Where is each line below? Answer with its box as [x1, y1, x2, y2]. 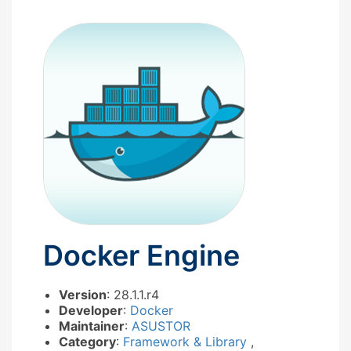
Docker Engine [43, 237, 240, 273]
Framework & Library [123, 333, 251, 349]
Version [59, 286, 107, 302]
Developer [59, 302, 123, 318]
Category [59, 333, 116, 349]
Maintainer [59, 317, 125, 334]
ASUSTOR [132, 317, 190, 334]
